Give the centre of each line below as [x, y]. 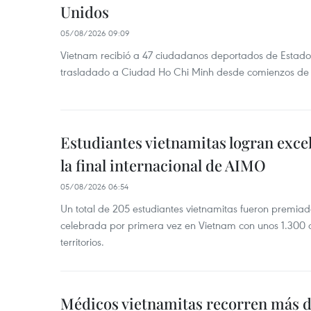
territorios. [82, 242]
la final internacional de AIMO [163, 165]
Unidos [85, 12]
